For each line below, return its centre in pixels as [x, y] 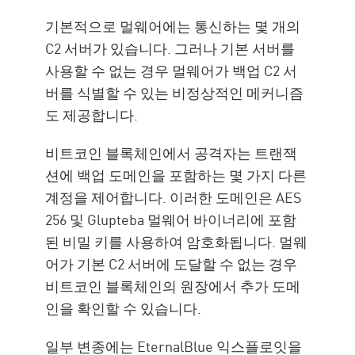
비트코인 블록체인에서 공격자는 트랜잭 [172, 153]
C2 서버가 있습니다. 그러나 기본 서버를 [170, 48]
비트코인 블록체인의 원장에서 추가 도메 [173, 286]
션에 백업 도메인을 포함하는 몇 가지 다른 [176, 175]
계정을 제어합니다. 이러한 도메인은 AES [174, 197]
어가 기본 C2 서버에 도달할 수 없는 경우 [172, 263]
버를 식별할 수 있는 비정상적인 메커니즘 [175, 92]
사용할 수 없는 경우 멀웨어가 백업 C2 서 [172, 70]
